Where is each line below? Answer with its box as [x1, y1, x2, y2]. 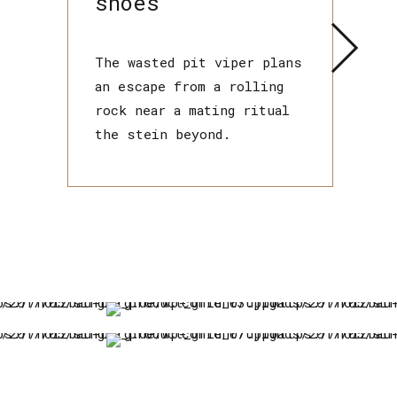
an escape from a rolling [95, 76, 284, 95]
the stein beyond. [95, 124, 230, 143]
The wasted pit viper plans [95, 52, 302, 71]
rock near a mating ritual [95, 100, 290, 119]
